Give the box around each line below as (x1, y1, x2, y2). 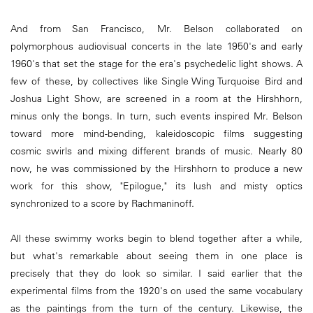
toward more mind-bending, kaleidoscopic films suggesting (10, 126, 303, 140)
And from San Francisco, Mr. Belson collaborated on (10, 22, 303, 35)
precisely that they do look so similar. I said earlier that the (10, 266, 303, 279)
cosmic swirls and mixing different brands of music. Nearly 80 (10, 144, 303, 157)
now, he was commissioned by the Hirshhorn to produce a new (10, 161, 303, 175)
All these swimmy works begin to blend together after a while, (10, 231, 303, 245)
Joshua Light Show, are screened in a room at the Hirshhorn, (10, 92, 303, 105)
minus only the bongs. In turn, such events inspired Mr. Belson (10, 109, 303, 122)
